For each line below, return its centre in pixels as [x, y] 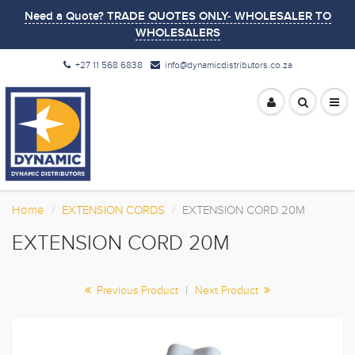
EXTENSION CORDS [113, 210]
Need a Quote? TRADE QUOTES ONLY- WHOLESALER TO [177, 16]
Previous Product [136, 290]
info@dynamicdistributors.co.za [228, 65]
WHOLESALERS [177, 33]
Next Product [228, 290]
